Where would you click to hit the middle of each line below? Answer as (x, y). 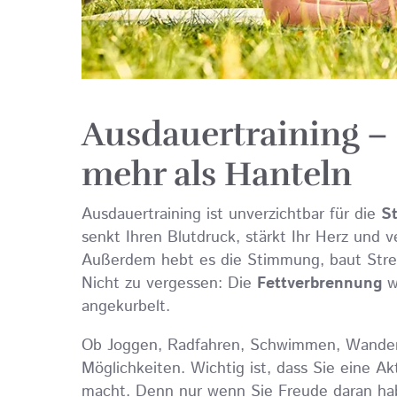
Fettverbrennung (319, 284)
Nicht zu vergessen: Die (169, 284)
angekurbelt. (126, 307)
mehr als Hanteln (217, 175)
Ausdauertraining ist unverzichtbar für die (231, 215)
